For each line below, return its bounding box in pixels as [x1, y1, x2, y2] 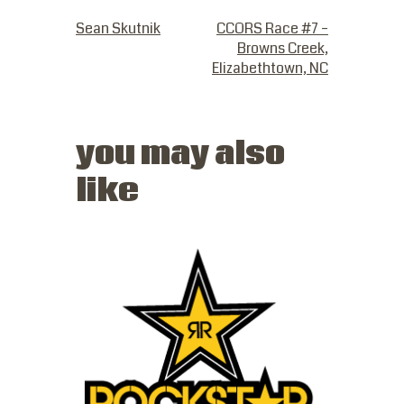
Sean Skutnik [76, 17, 161, 39]
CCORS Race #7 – [216, 17, 328, 39]
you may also [76, 133, 285, 175]
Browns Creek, [237, 37, 328, 59]
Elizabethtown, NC [212, 57, 328, 78]
